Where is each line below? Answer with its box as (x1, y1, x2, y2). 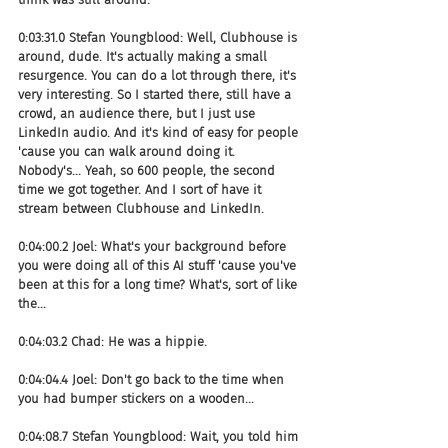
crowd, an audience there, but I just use (18, 105, 259, 121)
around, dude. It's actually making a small (18, 48, 271, 64)
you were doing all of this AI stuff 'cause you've (18, 257, 300, 273)
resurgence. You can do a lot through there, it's (18, 67, 300, 83)
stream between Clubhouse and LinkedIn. (18, 200, 264, 216)
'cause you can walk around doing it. (18, 143, 239, 159)
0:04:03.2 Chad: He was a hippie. (18, 333, 207, 349)
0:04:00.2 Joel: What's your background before (18, 238, 290, 254)
